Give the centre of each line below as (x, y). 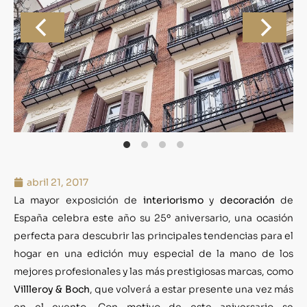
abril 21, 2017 (58, 182)
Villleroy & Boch (52, 289)
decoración (247, 200)
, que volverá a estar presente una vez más (192, 289)
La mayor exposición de (78, 200)
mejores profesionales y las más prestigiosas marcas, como (153, 271)
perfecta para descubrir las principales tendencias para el (153, 235)
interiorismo (173, 200)
